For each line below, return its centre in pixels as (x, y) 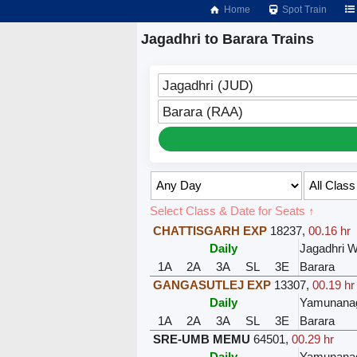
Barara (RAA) (202, 111)
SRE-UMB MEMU (201, 339)
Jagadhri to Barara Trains (228, 39)
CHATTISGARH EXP (210, 230)
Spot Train (304, 10)
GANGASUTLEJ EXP (212, 284)
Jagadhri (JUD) (208, 85)
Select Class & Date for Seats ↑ (232, 210)
